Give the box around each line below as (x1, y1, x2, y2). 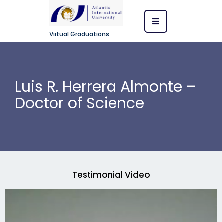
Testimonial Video (72, 169, 150, 181)
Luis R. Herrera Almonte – (15, 76, 196, 98)
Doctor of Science (15, 93, 144, 114)
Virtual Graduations (49, 30, 109, 39)
